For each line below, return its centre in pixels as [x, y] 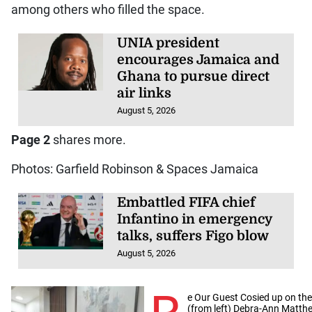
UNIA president [169, 44]
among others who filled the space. [108, 10]
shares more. [88, 140]
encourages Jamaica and [198, 60]
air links [145, 94]
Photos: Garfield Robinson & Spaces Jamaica [134, 169]
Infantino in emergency [195, 219]
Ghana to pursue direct [194, 77]
